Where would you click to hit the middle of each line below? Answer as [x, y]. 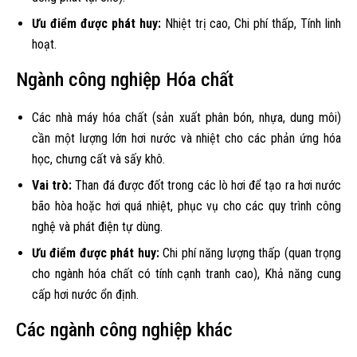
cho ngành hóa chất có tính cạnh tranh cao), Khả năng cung [186, 273]
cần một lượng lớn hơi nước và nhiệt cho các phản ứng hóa [186, 138]
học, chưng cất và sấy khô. [98, 159]
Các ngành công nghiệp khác [124, 330]
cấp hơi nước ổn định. [85, 294]
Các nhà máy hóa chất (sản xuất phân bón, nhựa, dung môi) [186, 117]
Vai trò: [52, 185]
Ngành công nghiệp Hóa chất [125, 79]
